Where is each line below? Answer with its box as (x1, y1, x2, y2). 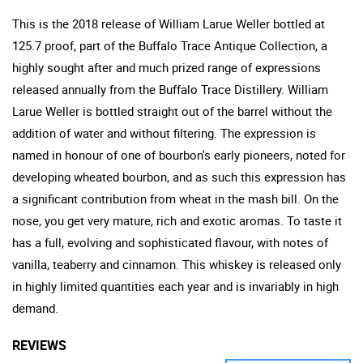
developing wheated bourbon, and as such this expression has (12, 168, 346, 185)
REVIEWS (12, 335, 66, 354)
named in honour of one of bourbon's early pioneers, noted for (12, 146, 345, 163)
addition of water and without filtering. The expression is (12, 124, 316, 141)
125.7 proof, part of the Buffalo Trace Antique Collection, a (12, 36, 327, 53)
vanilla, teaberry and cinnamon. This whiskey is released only (12, 255, 341, 272)
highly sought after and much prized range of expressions (12, 58, 321, 75)
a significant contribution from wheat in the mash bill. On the (12, 190, 339, 207)
